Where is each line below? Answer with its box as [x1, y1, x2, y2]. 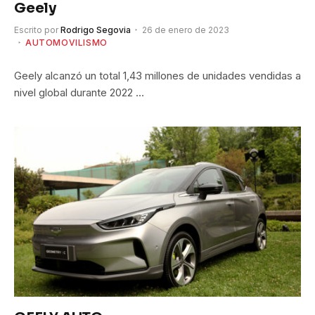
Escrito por [14, 24, 58, 35]
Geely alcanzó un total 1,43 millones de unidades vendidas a [14, 68, 301, 82]
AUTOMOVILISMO [25, 37, 108, 48]
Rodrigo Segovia [60, 24, 131, 35]
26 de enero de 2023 [142, 24, 229, 35]
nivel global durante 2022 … [14, 85, 144, 99]
